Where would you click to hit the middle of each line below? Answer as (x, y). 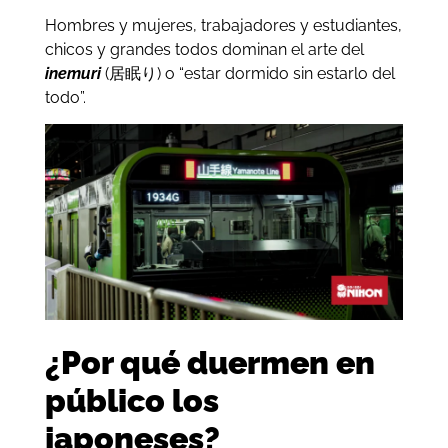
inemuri (72, 73)
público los (131, 401)
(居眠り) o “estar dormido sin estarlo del (249, 73)
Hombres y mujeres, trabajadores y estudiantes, (223, 25)
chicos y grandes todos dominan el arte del (204, 49)
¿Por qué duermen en (209, 363)
